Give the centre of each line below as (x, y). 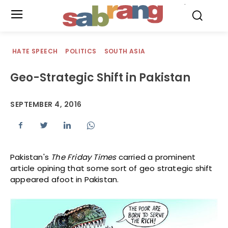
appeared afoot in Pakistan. (65, 180)
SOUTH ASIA (125, 51)
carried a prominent (156, 157)
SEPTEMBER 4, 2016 (46, 105)
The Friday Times (84, 157)
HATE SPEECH (35, 51)
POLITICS (81, 51)
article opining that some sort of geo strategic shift (111, 168)
